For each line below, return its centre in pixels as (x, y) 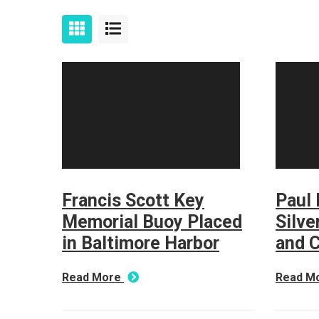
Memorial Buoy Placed (152, 222)
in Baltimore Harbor (141, 243)
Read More (93, 277)
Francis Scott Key (133, 200)
